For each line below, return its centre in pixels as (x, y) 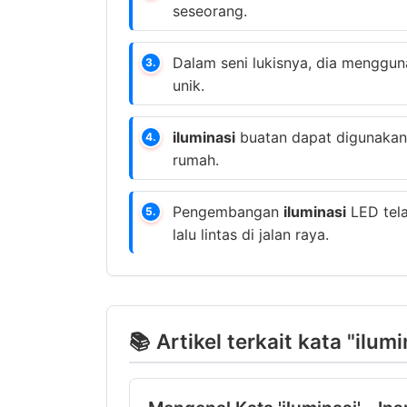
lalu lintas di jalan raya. (251, 234)
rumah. (196, 160)
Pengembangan (228, 212)
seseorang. (210, 11)
